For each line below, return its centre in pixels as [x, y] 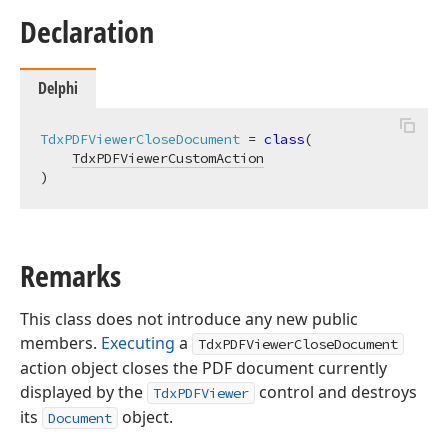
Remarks [70, 275]
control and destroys [336, 392]
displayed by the [83, 392]
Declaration [87, 31]
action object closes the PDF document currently [203, 368]
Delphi [58, 88]
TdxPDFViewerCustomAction [168, 158]
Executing [138, 343]
